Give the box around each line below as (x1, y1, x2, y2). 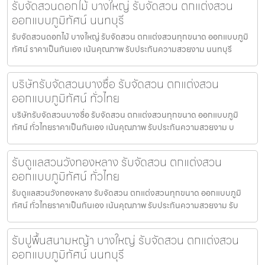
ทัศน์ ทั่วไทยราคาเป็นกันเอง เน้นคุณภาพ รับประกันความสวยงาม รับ (12, 198, 238, 212)
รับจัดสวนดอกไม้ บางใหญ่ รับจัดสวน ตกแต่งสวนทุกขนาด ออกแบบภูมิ (12, 30, 248, 43)
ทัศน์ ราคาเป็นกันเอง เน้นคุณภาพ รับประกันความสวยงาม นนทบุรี (12, 42, 232, 56)
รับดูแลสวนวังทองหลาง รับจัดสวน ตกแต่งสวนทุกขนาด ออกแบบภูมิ (12, 186, 241, 199)
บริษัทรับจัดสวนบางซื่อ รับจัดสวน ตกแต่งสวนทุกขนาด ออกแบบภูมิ (12, 108, 238, 121)
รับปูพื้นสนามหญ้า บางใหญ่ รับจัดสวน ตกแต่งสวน (12, 230, 239, 250)
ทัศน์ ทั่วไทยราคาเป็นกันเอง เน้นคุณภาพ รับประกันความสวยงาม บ (12, 120, 234, 134)
